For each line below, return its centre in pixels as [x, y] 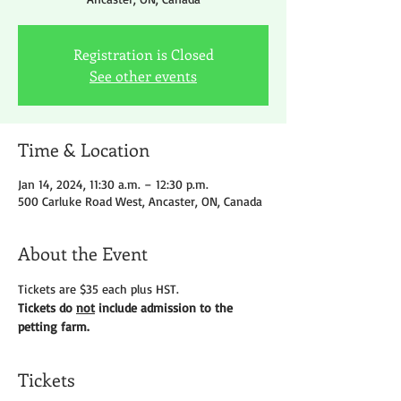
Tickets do [47, 308]
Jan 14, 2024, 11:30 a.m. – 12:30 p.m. [113, 184]
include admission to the [166, 308]
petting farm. [54, 327]
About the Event [83, 253]
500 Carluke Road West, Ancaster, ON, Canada [140, 201]
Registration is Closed [143, 55]
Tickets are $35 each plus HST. [98, 289]
